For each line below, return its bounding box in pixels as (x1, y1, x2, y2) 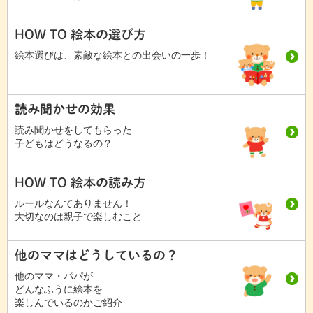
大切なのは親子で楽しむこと (15, 210, 142, 222)
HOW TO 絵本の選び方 (15, 27, 146, 41)
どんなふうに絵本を (15, 284, 103, 296)
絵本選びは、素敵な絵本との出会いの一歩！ (15, 49, 210, 61)
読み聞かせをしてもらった (15, 124, 132, 136)
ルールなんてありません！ (15, 197, 132, 209)
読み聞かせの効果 (15, 103, 115, 116)
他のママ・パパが (15, 270, 93, 282)
